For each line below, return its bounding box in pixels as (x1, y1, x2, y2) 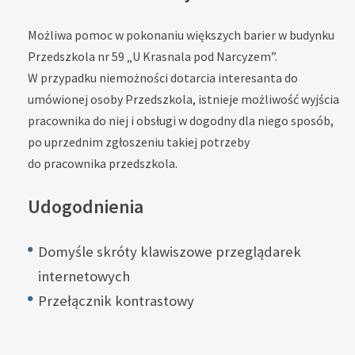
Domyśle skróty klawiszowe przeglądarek (38, 242, 301, 261)
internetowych (38, 266, 130, 285)
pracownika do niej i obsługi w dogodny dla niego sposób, (28, 113, 334, 129)
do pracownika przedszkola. (28, 155, 177, 172)
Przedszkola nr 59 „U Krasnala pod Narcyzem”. (28, 48, 277, 65)
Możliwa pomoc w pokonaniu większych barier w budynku (28, 27, 334, 44)
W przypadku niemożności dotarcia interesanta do (28, 70, 298, 86)
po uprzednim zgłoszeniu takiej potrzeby (28, 134, 250, 151)
